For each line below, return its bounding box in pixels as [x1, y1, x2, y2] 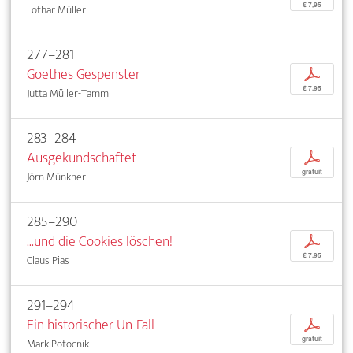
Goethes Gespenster [27, 62, 140, 87]
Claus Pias [27, 251, 69, 270]
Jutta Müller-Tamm [27, 84, 109, 103]
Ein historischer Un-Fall [27, 313, 154, 338]
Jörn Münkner [27, 168, 86, 187]
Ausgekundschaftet [27, 146, 136, 171]
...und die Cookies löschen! [27, 229, 173, 255]
